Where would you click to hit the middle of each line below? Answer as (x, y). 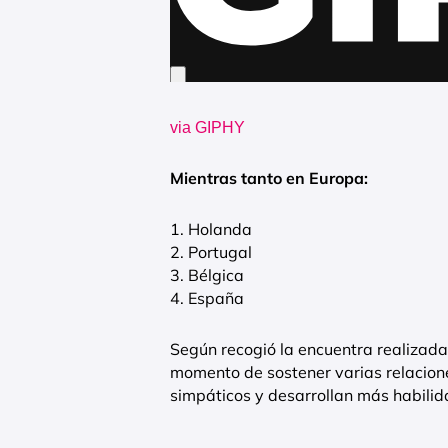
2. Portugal (211, 251)
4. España (207, 297)
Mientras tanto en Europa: (269, 177)
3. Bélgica (207, 274)
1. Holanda (211, 228)
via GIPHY (207, 127)
